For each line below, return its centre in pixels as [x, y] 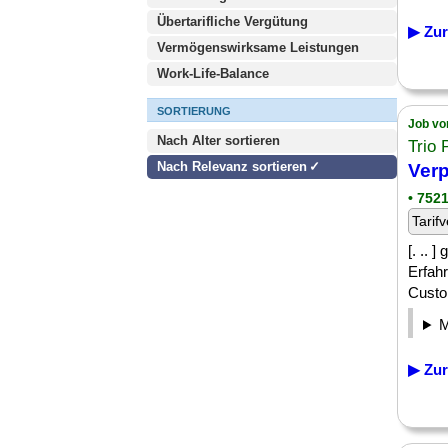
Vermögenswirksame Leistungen [258, 47]
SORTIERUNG [194, 111]
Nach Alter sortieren [218, 140]
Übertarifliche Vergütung [232, 21]
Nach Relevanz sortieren [232, 166]
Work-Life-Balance [213, 73]
